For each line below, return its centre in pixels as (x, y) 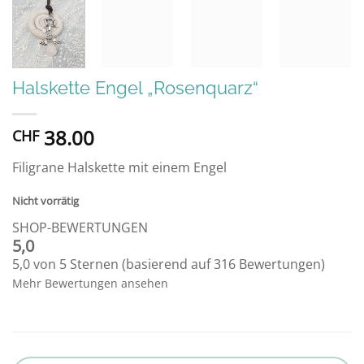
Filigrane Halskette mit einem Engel (119, 167)
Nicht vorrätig (45, 201)
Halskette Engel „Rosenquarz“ (135, 87)
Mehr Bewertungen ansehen (90, 284)
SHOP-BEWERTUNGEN (80, 228)
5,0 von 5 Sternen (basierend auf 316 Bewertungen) (169, 264)
